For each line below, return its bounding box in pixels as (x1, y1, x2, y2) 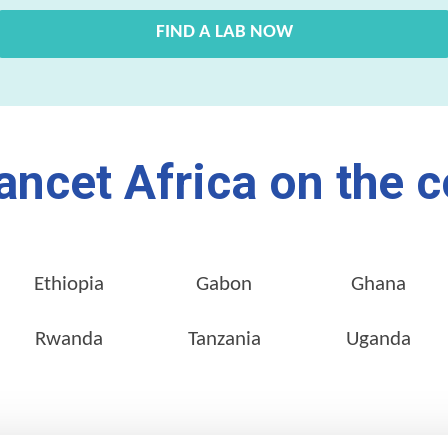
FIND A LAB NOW (155, 23, 293, 43)
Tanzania (187, 328, 261, 350)
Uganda (346, 328, 412, 350)
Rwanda (35, 328, 104, 350)
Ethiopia (34, 273, 105, 295)
